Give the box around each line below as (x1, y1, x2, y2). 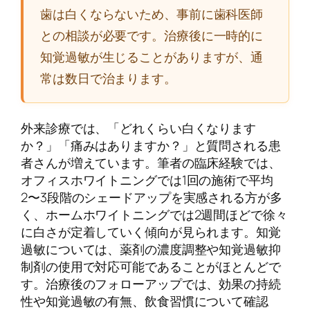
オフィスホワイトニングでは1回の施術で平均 (21, 171, 273, 190)
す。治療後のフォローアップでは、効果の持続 (21, 275, 281, 293)
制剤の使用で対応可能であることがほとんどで (21, 257, 281, 276)
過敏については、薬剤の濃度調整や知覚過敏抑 (21, 240, 281, 259)
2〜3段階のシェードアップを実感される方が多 (21, 188, 282, 207)
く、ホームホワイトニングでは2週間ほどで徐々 (21, 206, 288, 224)
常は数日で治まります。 (40, 69, 176, 88)
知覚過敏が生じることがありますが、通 (40, 48, 264, 66)
